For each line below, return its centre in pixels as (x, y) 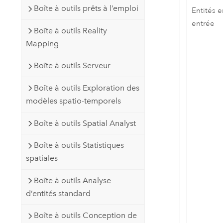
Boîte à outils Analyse (72, 180)
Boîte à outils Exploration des (86, 88)
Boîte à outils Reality (70, 30)
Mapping (42, 43)
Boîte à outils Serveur (72, 66)
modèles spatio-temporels (73, 101)
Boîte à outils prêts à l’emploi (86, 8)
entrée (203, 23)
